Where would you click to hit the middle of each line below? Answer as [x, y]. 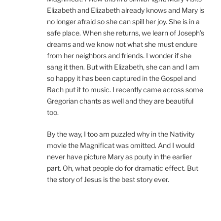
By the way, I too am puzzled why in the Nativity [121, 134]
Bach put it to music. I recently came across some [125, 90]
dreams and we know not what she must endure [122, 44]
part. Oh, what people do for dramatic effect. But [123, 168]
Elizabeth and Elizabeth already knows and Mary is [126, 10]
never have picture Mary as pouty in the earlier [119, 157]
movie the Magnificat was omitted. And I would [121, 146]
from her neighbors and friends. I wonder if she [119, 56]
